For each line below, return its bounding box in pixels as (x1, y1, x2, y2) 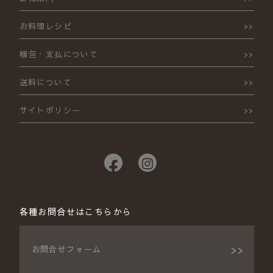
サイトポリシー (19, 105, 81, 116)
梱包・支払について (19, 49, 99, 60)
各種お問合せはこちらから (19, 205, 132, 218)
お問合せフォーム (31, 244, 102, 255)
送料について (19, 77, 72, 88)
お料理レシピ (19, 21, 72, 32)
